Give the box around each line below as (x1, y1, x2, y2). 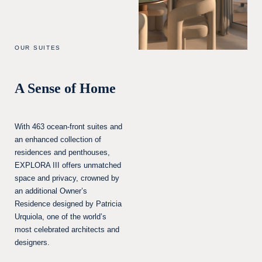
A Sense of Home (15, 81, 116, 96)
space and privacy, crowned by (15, 174, 119, 182)
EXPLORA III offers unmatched (15, 161, 121, 170)
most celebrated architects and (15, 225, 119, 234)
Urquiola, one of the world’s (15, 212, 106, 221)
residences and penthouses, (15, 148, 110, 157)
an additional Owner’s (15, 187, 87, 195)
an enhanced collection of (15, 135, 101, 144)
